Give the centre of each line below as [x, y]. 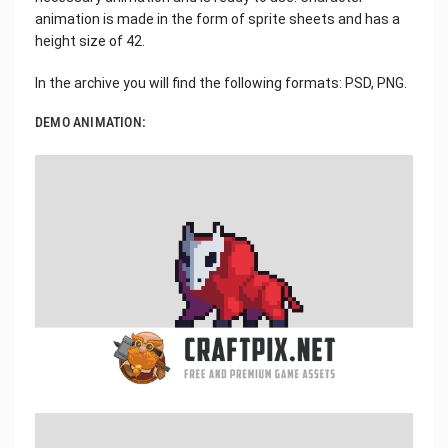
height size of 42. [90, 40]
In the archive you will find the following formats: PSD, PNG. [221, 82]
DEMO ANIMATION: [90, 121]
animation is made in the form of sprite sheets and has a [217, 18]
